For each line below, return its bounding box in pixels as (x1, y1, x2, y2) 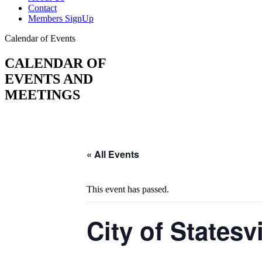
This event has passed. (87, 184, 169, 194)
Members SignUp (28, 13, 94, 23)
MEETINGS (5, 87, 80, 102)
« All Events (87, 147, 139, 161)
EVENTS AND (5, 71, 93, 87)
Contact (28, 3, 57, 13)
